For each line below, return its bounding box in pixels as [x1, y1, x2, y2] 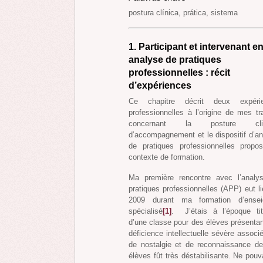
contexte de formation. [129, 153, 205, 162]
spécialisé [129, 207, 163, 215]
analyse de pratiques [129, 54, 221, 65]
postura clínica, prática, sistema [129, 8, 238, 18]
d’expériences [129, 80, 196, 90]
